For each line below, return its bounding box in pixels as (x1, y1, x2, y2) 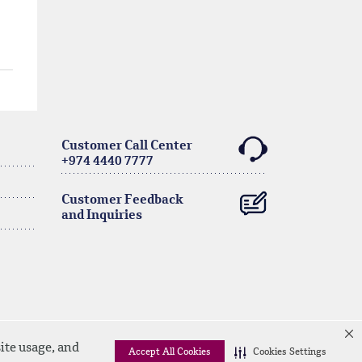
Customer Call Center (61, 140, 192, 153)
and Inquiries (61, 209, 142, 222)
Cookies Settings (253, 347, 326, 358)
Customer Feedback (61, 194, 183, 207)
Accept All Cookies (128, 347, 211, 358)
